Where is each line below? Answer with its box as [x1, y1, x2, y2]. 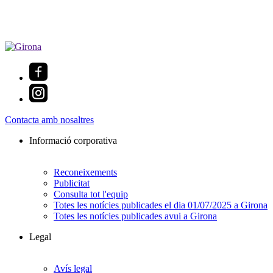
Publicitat [54, 177, 90, 188]
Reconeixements [54, 166, 117, 177]
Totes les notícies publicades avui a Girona [54, 210, 217, 221]
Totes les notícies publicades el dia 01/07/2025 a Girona [54, 199, 268, 210]
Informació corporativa [29, 135, 117, 146]
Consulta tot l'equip [54, 188, 128, 199]
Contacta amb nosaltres [5, 114, 94, 125]
